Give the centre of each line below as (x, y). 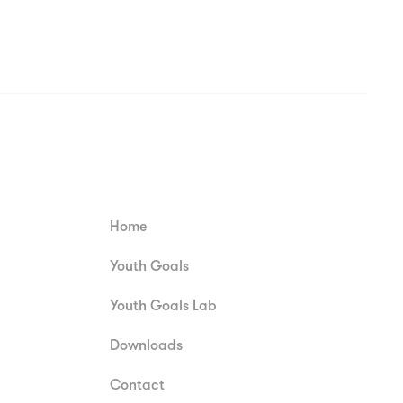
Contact (137, 384)
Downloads (146, 345)
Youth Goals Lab (163, 305)
